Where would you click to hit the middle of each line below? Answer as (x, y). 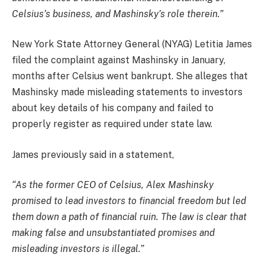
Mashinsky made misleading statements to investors (127, 92)
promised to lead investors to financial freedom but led (129, 201)
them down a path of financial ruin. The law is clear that (129, 217)
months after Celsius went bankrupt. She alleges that (130, 76)
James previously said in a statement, (93, 154)
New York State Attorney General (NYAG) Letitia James (132, 44)
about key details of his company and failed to (113, 108)
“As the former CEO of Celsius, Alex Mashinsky (113, 185)
